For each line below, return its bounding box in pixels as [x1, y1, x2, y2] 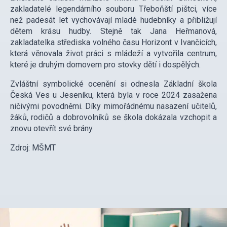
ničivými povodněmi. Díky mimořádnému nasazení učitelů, [10, 101, 217, 111]
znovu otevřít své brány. [10, 124, 94, 134]
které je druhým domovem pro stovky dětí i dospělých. [10, 60, 201, 70]
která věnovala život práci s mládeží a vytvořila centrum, [10, 49, 217, 59]
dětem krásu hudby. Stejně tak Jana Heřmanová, [10, 26, 217, 36]
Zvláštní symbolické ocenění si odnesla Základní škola [10, 79, 217, 89]
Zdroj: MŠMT [10, 143, 56, 153]
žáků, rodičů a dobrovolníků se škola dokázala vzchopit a [10, 112, 217, 123]
